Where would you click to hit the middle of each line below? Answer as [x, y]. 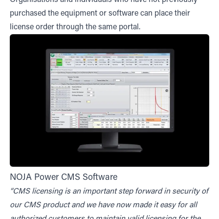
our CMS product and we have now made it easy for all [103, 205]
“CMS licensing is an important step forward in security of [109, 191]
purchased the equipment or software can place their [100, 13]
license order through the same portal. [75, 27]
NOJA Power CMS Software [64, 178]
